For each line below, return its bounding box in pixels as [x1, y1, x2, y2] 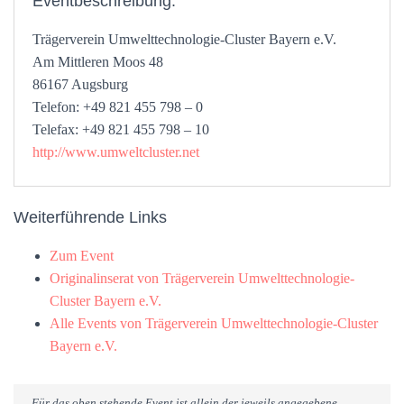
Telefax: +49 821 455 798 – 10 [32, 122, 209, 137]
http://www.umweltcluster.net [32, 144, 199, 160]
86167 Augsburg [32, 77, 128, 92]
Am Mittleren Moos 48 [32, 54, 163, 69]
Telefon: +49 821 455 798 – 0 [32, 99, 203, 115]
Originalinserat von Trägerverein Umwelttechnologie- [50, 271, 354, 286]
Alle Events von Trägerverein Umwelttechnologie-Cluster [50, 316, 378, 331]
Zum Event [50, 248, 114, 263]
